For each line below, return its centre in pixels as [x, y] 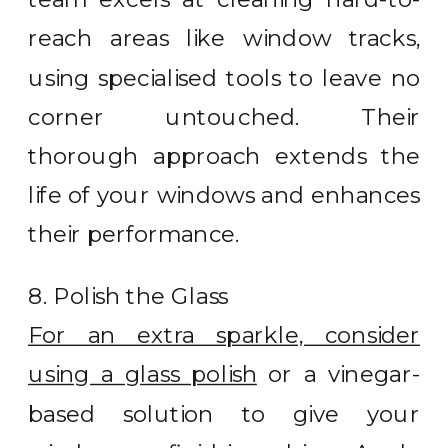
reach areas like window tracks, [224, 38]
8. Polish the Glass [128, 296]
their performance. [134, 234]
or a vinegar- [338, 374]
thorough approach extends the [224, 156]
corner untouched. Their [224, 117]
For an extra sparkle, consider [224, 335]
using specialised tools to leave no [224, 77]
